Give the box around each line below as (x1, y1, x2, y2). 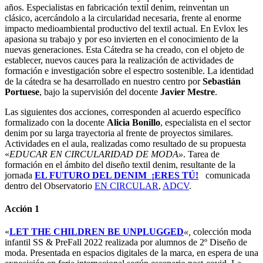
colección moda (191, 227, 251, 237)
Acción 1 (5, 204, 39, 214)
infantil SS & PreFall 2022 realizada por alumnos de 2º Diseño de (5, 237, 247, 248)
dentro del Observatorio (5, 180, 95, 191)
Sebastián (203, 76, 241, 86)
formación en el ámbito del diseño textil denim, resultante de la (5, 159, 235, 170)
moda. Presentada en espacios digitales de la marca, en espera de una (5, 248, 258, 258)
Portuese (5, 86, 39, 97)
